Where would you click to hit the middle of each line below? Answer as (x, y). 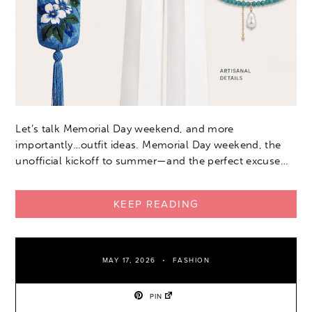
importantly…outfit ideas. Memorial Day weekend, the (148, 145)
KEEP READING (156, 204)
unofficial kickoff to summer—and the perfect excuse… (152, 161)
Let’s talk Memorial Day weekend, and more (125, 129)
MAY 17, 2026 (129, 261)
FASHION (191, 261)
